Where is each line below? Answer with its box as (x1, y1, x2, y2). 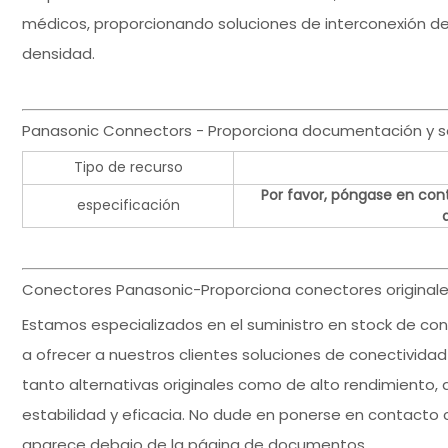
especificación (76, 195, 180, 216)
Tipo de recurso (73, 157, 183, 178)
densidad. (22, 43, 95, 65)
